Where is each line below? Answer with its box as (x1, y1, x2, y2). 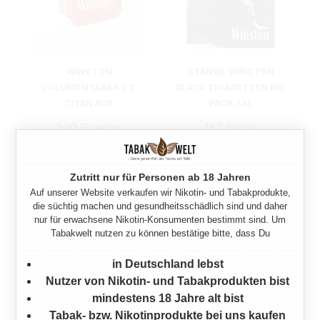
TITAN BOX (64, 97, 114, 109)
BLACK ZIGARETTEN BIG (176, 81, 286, 93)
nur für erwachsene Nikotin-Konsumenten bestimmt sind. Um (34, 214, 286, 225)
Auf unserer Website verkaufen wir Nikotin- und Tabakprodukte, (29, 186, 291, 198)
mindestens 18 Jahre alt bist (91, 291, 244, 304)
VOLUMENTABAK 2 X (41, 81, 136, 93)
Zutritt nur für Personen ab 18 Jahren (69, 171, 251, 183)
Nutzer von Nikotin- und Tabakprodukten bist (46, 274, 289, 287)
